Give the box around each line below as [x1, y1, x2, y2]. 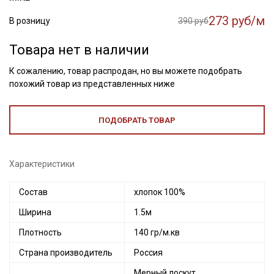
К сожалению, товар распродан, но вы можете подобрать [9, 66, 242, 76]
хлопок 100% [134, 187, 185, 197]
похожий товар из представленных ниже [9, 79, 175, 89]
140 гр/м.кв [134, 228, 180, 237]
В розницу [9, 16, 50, 26]
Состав [19, 187, 48, 197]
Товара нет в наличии [9, 42, 149, 57]
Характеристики [9, 159, 75, 169]
